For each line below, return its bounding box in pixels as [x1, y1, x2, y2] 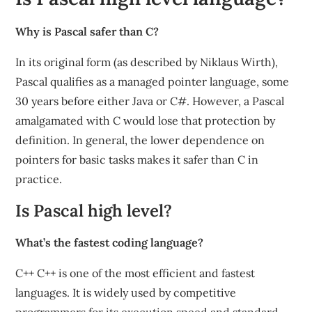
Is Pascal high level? [15, 200, 173, 221]
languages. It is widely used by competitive [15, 286, 237, 299]
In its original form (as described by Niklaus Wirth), [15, 55, 279, 69]
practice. [15, 172, 63, 186]
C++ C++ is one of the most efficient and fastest [15, 266, 256, 280]
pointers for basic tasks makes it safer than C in [15, 153, 259, 166]
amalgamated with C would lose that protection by [15, 114, 276, 127]
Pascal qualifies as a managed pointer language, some [15, 75, 290, 88]
